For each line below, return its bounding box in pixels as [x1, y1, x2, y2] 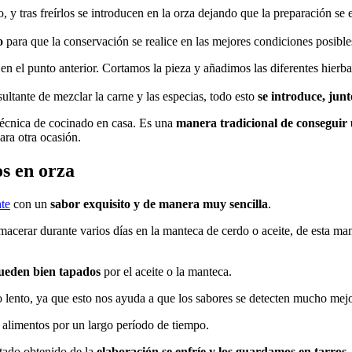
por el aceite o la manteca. [101, 264, 232, 278]
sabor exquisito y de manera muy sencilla [50, 196, 268, 211]
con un [10, 196, 50, 211]
